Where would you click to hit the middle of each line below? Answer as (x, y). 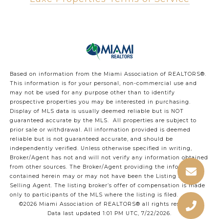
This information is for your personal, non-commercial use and (103, 84)
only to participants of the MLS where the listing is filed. (95, 195)
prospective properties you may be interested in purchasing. (100, 102)
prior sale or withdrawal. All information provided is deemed (100, 130)
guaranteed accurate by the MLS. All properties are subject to (103, 121)
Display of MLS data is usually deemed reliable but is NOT (97, 111)
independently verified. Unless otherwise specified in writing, (101, 149)
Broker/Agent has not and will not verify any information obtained (109, 158)
